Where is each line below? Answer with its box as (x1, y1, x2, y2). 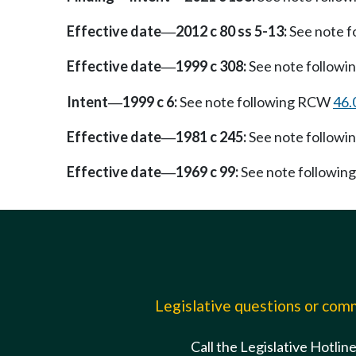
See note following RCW (177, 92, 333, 110)
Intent (67, 92, 108, 110)
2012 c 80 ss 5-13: (176, 22, 287, 41)
